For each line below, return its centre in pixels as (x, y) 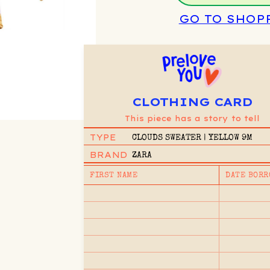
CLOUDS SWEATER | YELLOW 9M (193, 138)
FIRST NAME (114, 175)
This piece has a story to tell (193, 118)
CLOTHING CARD (193, 102)
